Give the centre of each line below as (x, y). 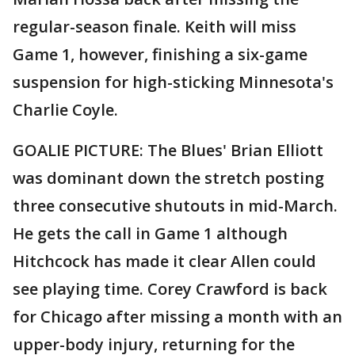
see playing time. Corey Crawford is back (170, 289)
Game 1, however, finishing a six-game (160, 54)
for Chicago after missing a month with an (177, 317)
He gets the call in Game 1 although (150, 233)
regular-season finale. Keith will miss (155, 27)
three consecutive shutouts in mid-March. (175, 206)
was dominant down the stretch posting (168, 178)
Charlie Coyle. (65, 110)
